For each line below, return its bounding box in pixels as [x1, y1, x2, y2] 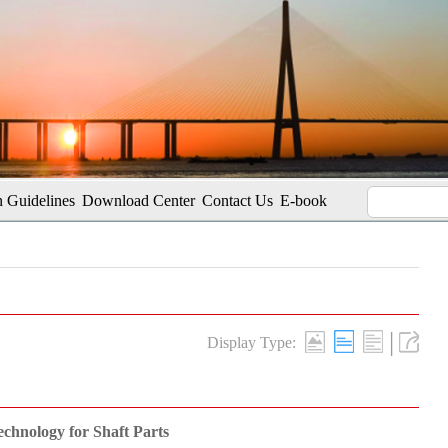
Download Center [82, 192, 195, 209]
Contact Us [202, 192, 273, 209]
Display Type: [207, 334, 296, 351]
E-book [280, 192, 327, 209]
